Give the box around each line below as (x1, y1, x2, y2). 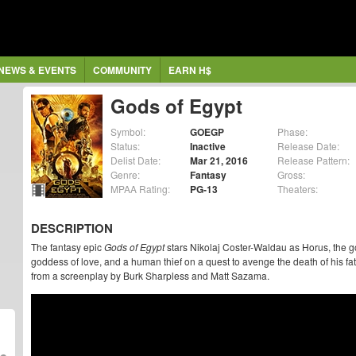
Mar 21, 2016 (190, 153, 248, 168)
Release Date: (277, 139, 339, 153)
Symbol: (110, 125, 145, 138)
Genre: (110, 168, 140, 181)
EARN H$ (168, 63, 211, 77)
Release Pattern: (277, 153, 350, 167)
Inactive (190, 139, 226, 153)
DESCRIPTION (31, 219, 113, 237)
